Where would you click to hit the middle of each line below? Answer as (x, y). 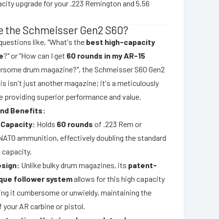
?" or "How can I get (35, 55)
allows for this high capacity (119, 178)
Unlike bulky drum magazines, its (74, 165)
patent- (143, 165)
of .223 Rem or (118, 124)
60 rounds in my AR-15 (106, 55)
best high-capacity (121, 42)
